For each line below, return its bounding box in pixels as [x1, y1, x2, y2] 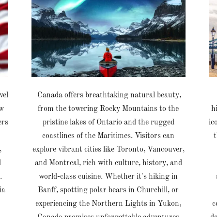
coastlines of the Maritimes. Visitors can [42, 132, 175, 140]
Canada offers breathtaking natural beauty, [35, 91, 182, 99]
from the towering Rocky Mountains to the [38, 105, 179, 113]
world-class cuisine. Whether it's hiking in [39, 172, 178, 181]
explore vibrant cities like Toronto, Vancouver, [32, 145, 185, 154]
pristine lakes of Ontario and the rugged [42, 118, 174, 126]
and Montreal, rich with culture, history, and [34, 159, 182, 167]
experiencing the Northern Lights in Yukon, [35, 200, 182, 208]
